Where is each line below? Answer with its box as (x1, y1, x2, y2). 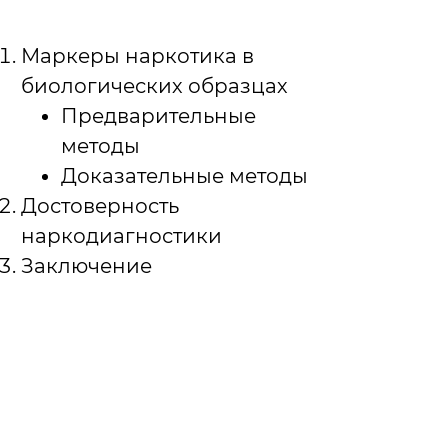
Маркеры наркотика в (21, 44, 254, 68)
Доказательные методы (61, 164, 308, 188)
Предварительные (61, 104, 256, 128)
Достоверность (21, 194, 179, 218)
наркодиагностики (21, 224, 222, 248)
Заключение (21, 254, 152, 278)
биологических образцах (21, 74, 288, 98)
